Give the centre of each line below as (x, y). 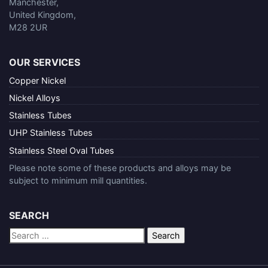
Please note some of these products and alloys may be (120, 167)
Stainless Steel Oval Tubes (62, 150)
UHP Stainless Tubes (51, 133)
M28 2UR (28, 27)
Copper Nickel (37, 80)
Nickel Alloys (35, 98)
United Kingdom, (42, 14)
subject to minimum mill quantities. (78, 180)
